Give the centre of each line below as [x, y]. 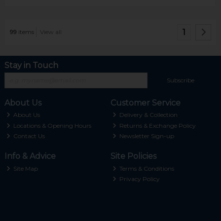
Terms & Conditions [146, 168]
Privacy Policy [139, 179]
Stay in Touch [31, 65]
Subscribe [181, 80]
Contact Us [29, 136]
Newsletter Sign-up [146, 136]
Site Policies [133, 156]
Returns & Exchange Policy [157, 125]
